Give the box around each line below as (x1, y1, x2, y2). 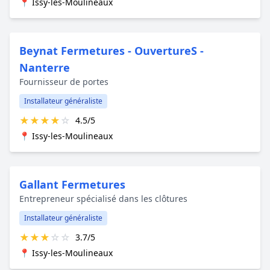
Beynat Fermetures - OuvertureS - (19, 43, 204, 58)
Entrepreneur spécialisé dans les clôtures (19, 192, 187, 204)
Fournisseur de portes (19, 75, 108, 87)
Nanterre (19, 60, 70, 75)
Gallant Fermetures (19, 177, 125, 192)
